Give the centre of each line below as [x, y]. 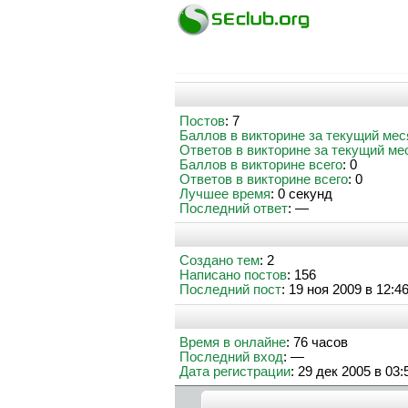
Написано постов [233, 275]
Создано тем [219, 261]
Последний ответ [234, 208]
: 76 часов [317, 342]
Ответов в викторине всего [264, 179]
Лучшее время [225, 194]
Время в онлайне [233, 342]
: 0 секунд [301, 194]
